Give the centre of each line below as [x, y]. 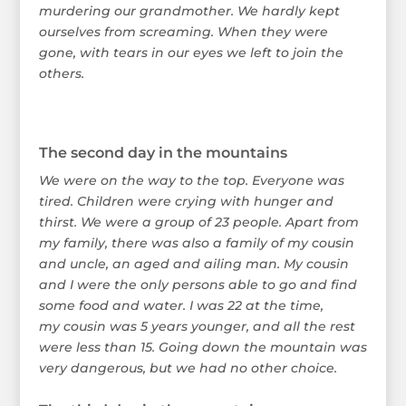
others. [61, 73]
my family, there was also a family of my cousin [196, 242]
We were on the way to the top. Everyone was [191, 180]
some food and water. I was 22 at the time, [181, 305]
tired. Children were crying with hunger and [186, 201]
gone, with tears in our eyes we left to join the [191, 52]
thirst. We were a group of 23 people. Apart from [198, 222]
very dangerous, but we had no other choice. [188, 367]
